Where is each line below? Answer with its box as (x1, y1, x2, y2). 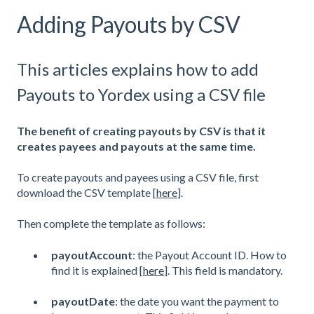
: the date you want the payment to (115, 294, 279, 308)
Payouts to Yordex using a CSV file (17, 84, 266, 105)
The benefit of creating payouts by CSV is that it (17, 123, 266, 137)
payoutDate (51, 294, 115, 308)
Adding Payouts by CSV (17, 10, 240, 38)
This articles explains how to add (17, 59, 259, 80)
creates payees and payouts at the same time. (17, 139, 256, 153)
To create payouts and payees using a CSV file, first (17, 170, 259, 184)
